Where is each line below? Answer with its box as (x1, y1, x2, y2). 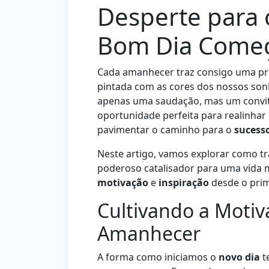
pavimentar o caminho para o (97, 123, 234, 136)
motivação (97, 176, 148, 189)
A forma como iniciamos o (97, 250, 219, 264)
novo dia (219, 250, 260, 264)
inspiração (159, 176, 209, 189)
